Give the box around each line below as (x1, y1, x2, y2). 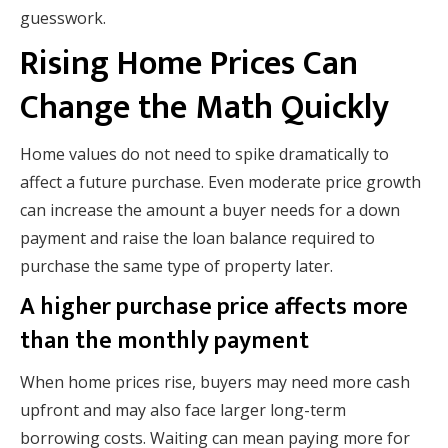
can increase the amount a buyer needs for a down (20, 199, 400, 222)
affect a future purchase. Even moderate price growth (20, 171, 421, 194)
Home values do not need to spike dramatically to (20, 143, 389, 166)
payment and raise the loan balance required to (20, 227, 375, 250)
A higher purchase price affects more (20, 287, 408, 328)
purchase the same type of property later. (20, 255, 333, 278)
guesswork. (20, 7, 106, 30)
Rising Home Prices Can (20, 36, 358, 93)
